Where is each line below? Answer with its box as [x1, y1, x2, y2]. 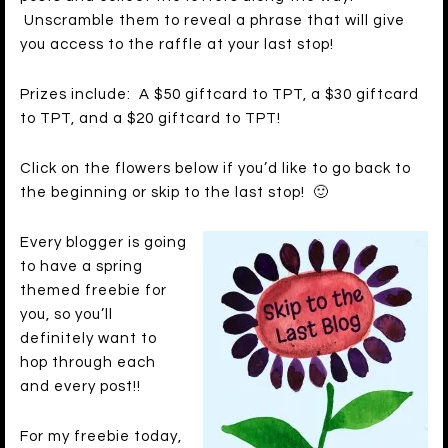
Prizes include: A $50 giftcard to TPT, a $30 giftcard [20, 87, 419, 103]
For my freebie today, [20, 429, 182, 445]
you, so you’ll [20, 307, 113, 323]
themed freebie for [20, 283, 167, 299]
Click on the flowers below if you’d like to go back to [20, 161, 411, 177]
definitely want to [20, 331, 157, 347]
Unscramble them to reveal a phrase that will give [20, 13, 405, 29]
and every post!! [20, 379, 141, 395]
